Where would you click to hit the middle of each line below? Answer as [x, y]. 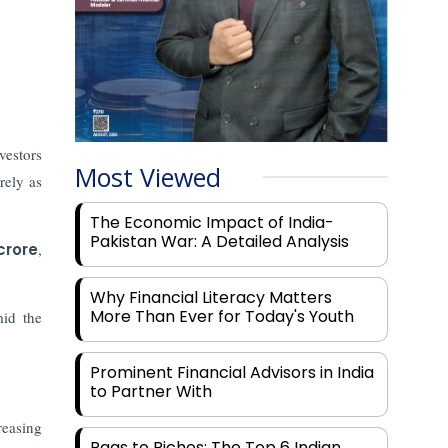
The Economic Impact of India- [212, 223]
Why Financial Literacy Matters [211, 298]
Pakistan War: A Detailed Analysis [220, 242]
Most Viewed [148, 177]
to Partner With [151, 392]
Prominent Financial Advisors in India [232, 373]
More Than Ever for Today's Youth [222, 317]
